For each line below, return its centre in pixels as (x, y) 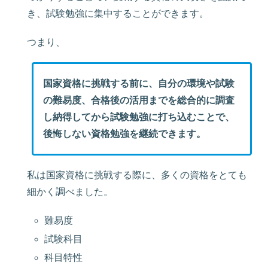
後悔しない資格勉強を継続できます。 (124, 134)
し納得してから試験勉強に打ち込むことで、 (138, 117)
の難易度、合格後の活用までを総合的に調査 (138, 100)
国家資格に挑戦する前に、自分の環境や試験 (138, 83)
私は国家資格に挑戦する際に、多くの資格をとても (137, 175)
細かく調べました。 (70, 192)
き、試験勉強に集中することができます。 (118, 14)
